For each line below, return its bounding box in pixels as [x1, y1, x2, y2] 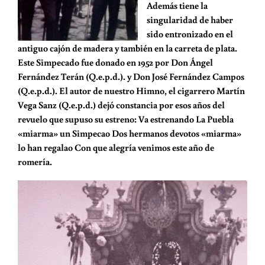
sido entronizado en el [146, 28, 233, 40]
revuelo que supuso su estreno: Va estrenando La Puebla [17, 113, 234, 125]
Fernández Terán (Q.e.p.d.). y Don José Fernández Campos [17, 70, 244, 82]
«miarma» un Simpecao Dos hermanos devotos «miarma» [17, 127, 241, 139]
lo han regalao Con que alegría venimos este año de [17, 141, 214, 153]
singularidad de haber [146, 14, 233, 25]
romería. [17, 156, 52, 167]
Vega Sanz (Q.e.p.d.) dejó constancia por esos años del [17, 99, 225, 111]
